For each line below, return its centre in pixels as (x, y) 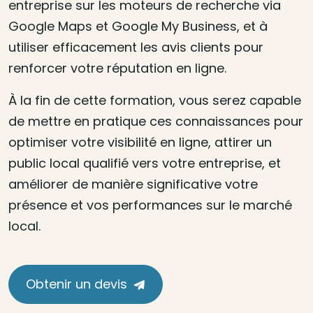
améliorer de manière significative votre (133, 184)
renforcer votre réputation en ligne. (117, 68)
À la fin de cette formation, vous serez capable (155, 100)
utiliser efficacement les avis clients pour (136, 47)
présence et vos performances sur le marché (150, 205)
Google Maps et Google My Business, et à (138, 26)
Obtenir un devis (77, 284)
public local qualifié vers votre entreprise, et (145, 163)
